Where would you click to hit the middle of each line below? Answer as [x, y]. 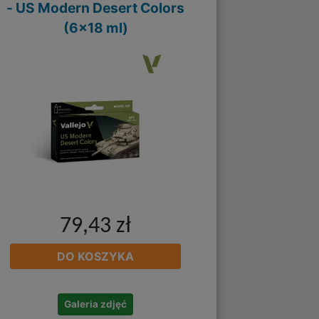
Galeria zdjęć [96, 304]
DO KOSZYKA [96, 257]
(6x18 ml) [95, 27]
